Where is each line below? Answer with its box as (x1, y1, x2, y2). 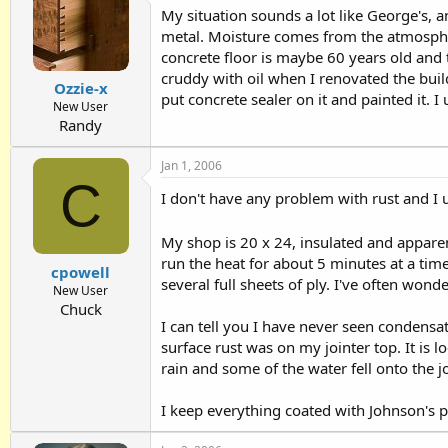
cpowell (51, 261, 110, 282)
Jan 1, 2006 (161, 157, 222, 175)
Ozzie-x (53, 78, 108, 99)
